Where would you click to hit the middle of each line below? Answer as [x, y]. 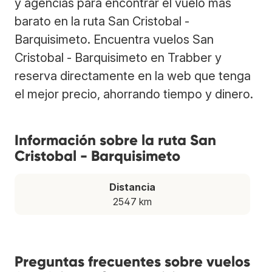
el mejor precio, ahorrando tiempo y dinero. [134, 94]
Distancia [132, 187]
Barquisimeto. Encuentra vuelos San [114, 39]
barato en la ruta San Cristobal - [102, 21]
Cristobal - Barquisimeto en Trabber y [118, 57]
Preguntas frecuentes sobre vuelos [132, 261]
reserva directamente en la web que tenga [133, 76]
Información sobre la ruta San [115, 140]
